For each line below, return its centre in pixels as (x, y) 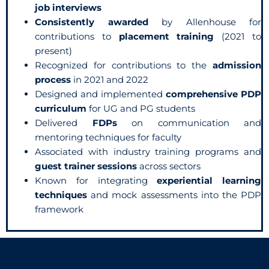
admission (237, 65)
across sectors (169, 166)
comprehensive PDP (213, 94)
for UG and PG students (141, 108)
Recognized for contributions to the (124, 65)
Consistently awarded (92, 22)
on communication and (189, 122)
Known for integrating (96, 180)
